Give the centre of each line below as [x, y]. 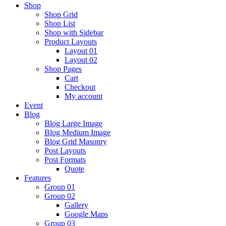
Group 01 [60, 187]
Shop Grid [61, 14]
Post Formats [65, 159]
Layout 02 [81, 60]
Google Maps [86, 214]
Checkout [80, 87]
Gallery [76, 205]
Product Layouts [71, 41]
